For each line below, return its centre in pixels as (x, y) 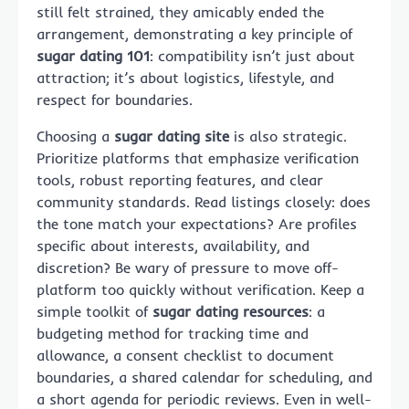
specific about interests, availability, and (173, 245)
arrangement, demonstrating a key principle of (194, 33)
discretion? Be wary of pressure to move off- (188, 267)
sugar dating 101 (93, 55)
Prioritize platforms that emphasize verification (198, 157)
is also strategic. (288, 136)
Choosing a (75, 136)
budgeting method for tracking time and (173, 333)
